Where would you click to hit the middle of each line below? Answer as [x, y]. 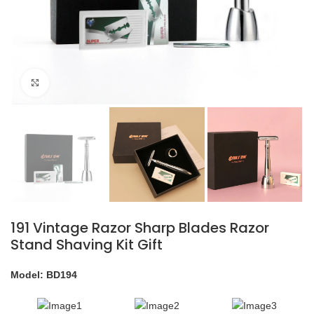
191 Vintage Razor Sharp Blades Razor [140, 228]
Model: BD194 [44, 275]
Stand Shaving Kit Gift [87, 245]
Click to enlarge [83, 82]
